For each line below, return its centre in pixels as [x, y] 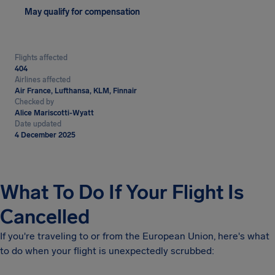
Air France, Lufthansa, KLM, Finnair [76, 91]
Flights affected [41, 58]
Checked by [34, 102]
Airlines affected [43, 80]
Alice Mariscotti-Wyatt [54, 113]
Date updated [38, 124]
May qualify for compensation [82, 12]
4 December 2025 [45, 135]
